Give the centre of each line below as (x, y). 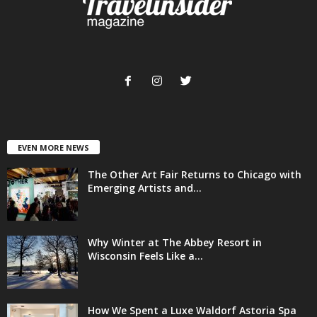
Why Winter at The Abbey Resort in (175, 242)
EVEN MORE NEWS (53, 147)
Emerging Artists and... (145, 188)
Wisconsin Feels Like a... (145, 255)
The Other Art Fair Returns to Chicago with (195, 174)
